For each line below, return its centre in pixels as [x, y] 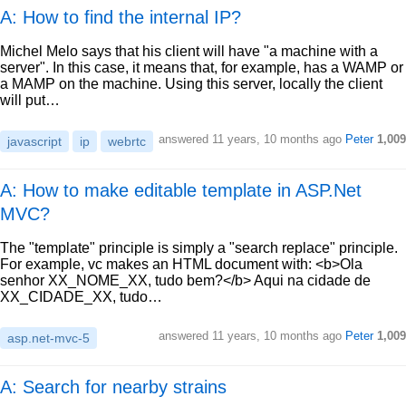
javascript [34, 141]
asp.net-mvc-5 [48, 338]
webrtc [127, 141]
